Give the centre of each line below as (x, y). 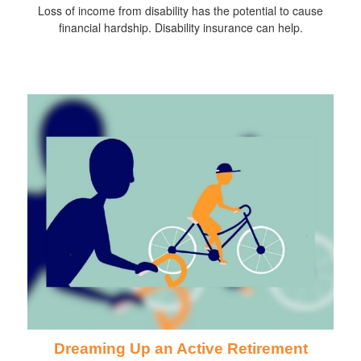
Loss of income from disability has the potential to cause (180, 11)
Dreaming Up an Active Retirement (180, 348)
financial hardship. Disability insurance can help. (180, 28)
